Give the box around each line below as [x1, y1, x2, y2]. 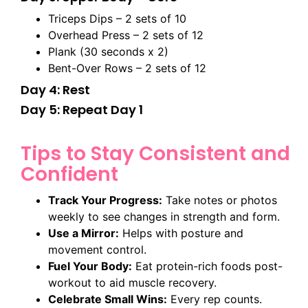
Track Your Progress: [48, 193, 162, 208]
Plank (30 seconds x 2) [48, 45, 168, 59]
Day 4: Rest [21, 81, 90, 99]
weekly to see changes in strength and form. [48, 210, 280, 224]
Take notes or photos [162, 193, 277, 208]
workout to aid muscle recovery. [48, 276, 217, 290]
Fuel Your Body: [48, 259, 132, 274]
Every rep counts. [167, 292, 262, 307]
